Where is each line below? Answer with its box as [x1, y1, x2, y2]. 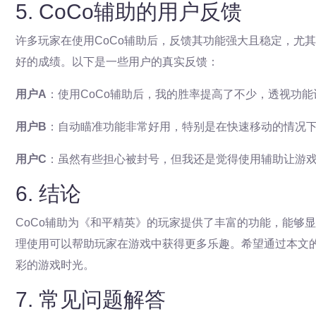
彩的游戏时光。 [16, 259, 95, 271]
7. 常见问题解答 [16, 288, 166, 311]
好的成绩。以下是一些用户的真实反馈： [16, 56, 219, 68]
